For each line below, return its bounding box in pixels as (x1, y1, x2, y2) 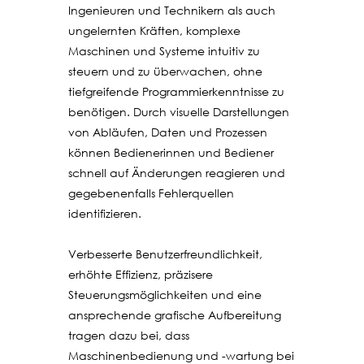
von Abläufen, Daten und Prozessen (68, 123, 267, 140)
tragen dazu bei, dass (68, 327, 189, 343)
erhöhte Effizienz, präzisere (68, 266, 213, 282)
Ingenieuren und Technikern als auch (68, 2, 275, 18)
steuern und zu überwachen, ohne (68, 63, 262, 79)
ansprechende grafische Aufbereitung (68, 306, 281, 323)
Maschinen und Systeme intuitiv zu (68, 42, 260, 58)
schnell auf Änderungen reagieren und (68, 164, 285, 180)
